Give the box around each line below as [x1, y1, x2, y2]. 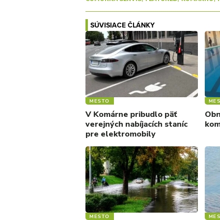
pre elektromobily [85, 128, 156, 139]
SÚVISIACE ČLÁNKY [90, 20, 155, 30]
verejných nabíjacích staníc [85, 118, 188, 130]
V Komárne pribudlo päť [85, 109, 177, 120]
